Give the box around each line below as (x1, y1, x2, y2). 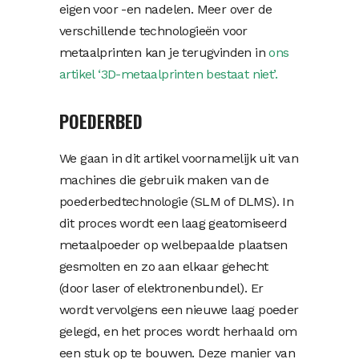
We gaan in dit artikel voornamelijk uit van (59, 150, 299, 166)
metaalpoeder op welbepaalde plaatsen (59, 236, 288, 252)
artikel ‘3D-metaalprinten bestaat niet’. (59, 66, 277, 82)
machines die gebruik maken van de (59, 171, 269, 188)
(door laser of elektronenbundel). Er (59, 280, 264, 296)
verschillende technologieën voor (59, 22, 248, 38)
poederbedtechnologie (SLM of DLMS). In (59, 193, 294, 209)
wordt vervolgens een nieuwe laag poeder (59, 301, 299, 317)
